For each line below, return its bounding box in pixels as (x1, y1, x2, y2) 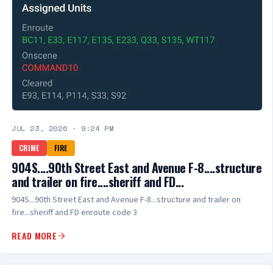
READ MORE (12, 229, 57, 243)
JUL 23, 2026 (12, 123, 68, 134)
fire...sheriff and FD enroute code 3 (12, 207, 137, 219)
